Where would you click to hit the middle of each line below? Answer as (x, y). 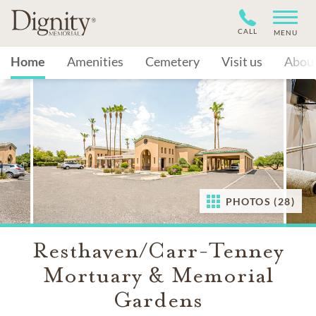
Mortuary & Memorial (158, 275)
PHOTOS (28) (260, 201)
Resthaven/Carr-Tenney (158, 250)
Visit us (242, 61)
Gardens (158, 300)
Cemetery (172, 61)
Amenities (95, 61)
